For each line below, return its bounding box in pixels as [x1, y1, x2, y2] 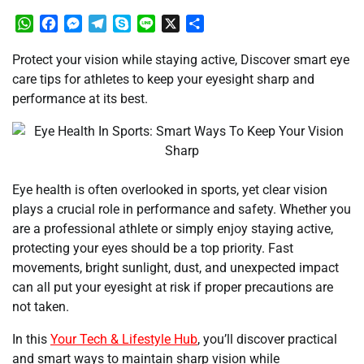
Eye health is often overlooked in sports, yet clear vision [12, 181, 327, 197]
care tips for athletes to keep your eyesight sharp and [12, 71, 314, 87]
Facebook [58, 15, 114, 31]
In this [12, 331, 50, 347]
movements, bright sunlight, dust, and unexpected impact [12, 259, 339, 275]
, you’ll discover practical [197, 331, 337, 347]
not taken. [12, 298, 69, 314]
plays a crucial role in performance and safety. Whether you [12, 201, 351, 217]
